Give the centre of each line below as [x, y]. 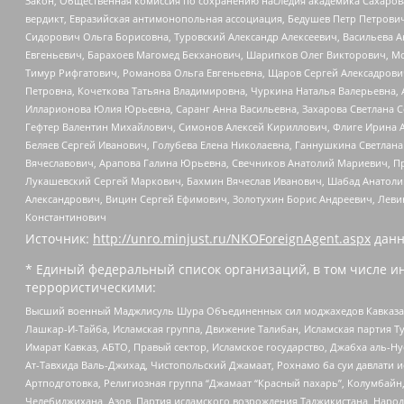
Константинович [66, 217]
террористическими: [91, 288]
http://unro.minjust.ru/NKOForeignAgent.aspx [232, 239]
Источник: [59, 239]
